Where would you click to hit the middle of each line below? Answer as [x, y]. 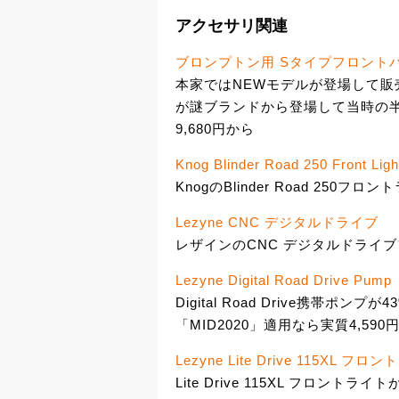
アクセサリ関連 [232, 25]
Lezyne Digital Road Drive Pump [284, 281]
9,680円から [215, 129]
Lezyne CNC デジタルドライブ [277, 223]
